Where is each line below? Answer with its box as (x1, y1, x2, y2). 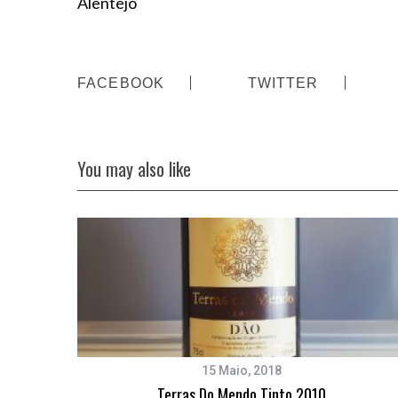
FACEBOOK (77, 75, 165, 92)
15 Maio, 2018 (202, 363, 282, 378)
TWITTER (247, 75, 319, 92)
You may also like (77, 156, 191, 183)
